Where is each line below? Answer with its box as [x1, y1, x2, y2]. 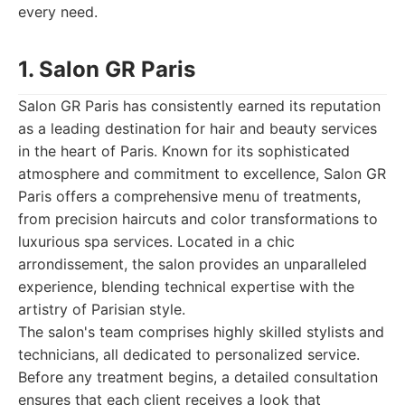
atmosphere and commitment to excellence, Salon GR [18, 165, 386, 183]
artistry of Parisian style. [18, 300, 185, 318]
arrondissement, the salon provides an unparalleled [18, 255, 367, 273]
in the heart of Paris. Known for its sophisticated [18, 142, 350, 160]
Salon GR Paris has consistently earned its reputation [18, 97, 381, 115]
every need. [18, 3, 98, 21]
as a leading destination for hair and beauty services [18, 119, 377, 137]
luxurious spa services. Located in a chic [18, 232, 295, 250]
